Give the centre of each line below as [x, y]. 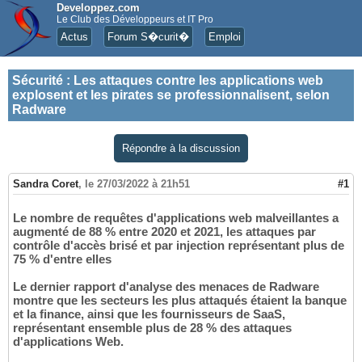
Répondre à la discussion [181, 148]
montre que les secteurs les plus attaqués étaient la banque [180, 301]
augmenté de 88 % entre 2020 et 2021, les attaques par [164, 232]
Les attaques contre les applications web [198, 80]
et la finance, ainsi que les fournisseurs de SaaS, [149, 314]
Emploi [225, 37]
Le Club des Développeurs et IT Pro [135, 19]
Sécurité [38, 80]
